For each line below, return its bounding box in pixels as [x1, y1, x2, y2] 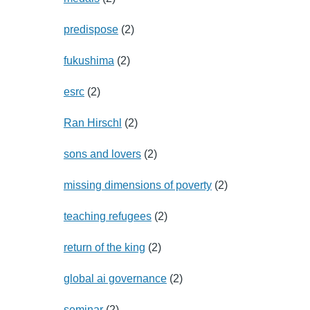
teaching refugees [63, 210, 152, 222]
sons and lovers [63, 147, 141, 160]
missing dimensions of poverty [63, 179, 212, 191]
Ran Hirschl [63, 116, 122, 129]
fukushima [63, 54, 114, 66]
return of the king [63, 241, 145, 253]
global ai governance [63, 272, 167, 284]
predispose [63, 23, 118, 35]
